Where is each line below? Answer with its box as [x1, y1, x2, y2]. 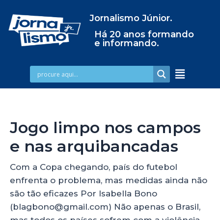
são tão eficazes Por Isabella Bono [10, 188, 157, 198]
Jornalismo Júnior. [89, 13, 172, 24]
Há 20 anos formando [94, 29, 194, 40]
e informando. [94, 38, 159, 49]
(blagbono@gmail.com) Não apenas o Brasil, [10, 201, 200, 212]
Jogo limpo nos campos [10, 117, 201, 137]
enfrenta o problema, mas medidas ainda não [10, 175, 207, 185]
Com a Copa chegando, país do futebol [10, 162, 177, 172]
